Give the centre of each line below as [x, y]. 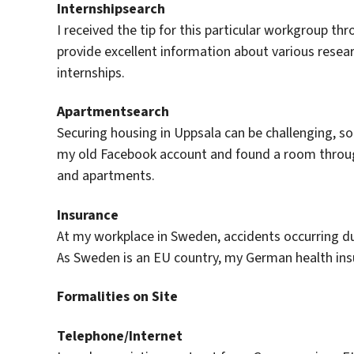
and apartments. [106, 176]
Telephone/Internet [120, 335]
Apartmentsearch [113, 112]
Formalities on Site [117, 297]
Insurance [88, 215]
